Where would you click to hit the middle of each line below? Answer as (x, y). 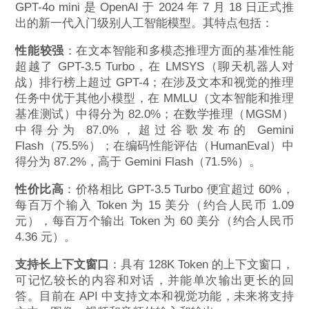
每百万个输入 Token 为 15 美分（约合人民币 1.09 (154, 205)
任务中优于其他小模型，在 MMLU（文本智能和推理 (154, 98)
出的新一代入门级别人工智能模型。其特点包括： (144, 23)
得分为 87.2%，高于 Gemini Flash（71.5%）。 (138, 161)
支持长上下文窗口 (62, 264)
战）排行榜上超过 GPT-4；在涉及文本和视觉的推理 (154, 82)
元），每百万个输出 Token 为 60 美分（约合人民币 (154, 221)
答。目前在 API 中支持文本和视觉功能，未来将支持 (154, 296)
